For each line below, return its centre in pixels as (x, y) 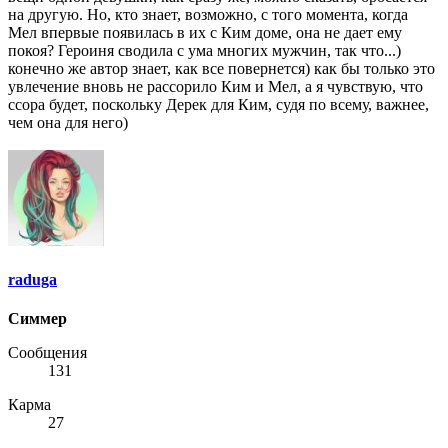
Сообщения (47, 353)
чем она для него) (68, 122)
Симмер (37, 319)
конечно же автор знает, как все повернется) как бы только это (221, 68)
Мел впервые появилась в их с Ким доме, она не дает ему (205, 32)
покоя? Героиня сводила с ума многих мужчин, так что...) (204, 50)
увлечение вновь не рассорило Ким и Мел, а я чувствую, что (215, 86)
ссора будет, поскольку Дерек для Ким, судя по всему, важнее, (218, 104)
